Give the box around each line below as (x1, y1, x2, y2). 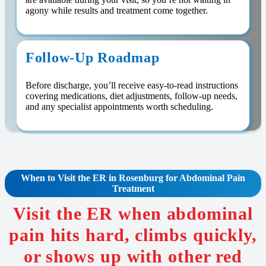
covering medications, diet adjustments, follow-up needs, (26, 91, 237, 102)
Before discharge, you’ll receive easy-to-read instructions (26, 80, 238, 91)
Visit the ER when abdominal (13, 204, 253, 224)
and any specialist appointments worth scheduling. (26, 102, 213, 112)
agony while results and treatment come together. (26, 5, 208, 16)
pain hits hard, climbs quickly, (9, 225, 257, 245)
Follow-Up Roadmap (26, 50, 160, 66)
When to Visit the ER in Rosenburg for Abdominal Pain (21, 173, 245, 183)
